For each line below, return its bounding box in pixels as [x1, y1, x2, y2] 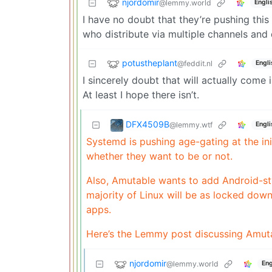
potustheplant [122, 57, 177, 68]
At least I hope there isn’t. [83, 88, 199, 101]
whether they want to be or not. [86, 149, 233, 162]
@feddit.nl [177, 58, 212, 68]
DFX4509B [126, 118, 169, 129]
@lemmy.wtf [169, 120, 212, 129]
